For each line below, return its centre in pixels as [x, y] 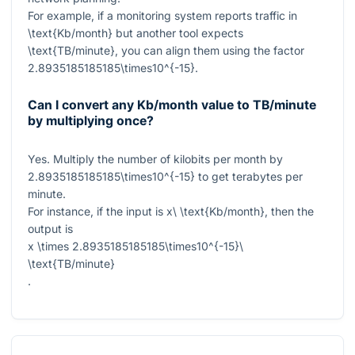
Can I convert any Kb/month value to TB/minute [172, 105]
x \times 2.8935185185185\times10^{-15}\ [136, 246]
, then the [289, 211]
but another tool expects [178, 33]
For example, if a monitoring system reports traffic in [162, 16]
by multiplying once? [91, 121]
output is [50, 228]
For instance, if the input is [97, 211]
